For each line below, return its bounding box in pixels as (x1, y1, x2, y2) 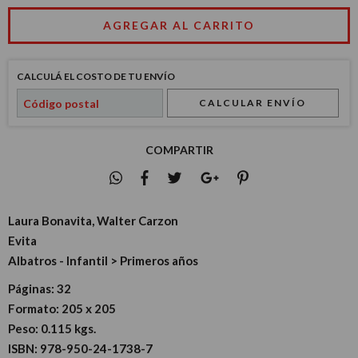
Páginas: (8, 280, 54, 296)
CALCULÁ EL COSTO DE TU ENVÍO (17, 70, 175, 83)
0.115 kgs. (38, 320, 96, 336)
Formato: (8, 300, 59, 316)
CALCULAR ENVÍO (199, 97, 307, 109)
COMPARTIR (145, 143, 213, 157)
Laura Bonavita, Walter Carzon (8, 213, 178, 228)
